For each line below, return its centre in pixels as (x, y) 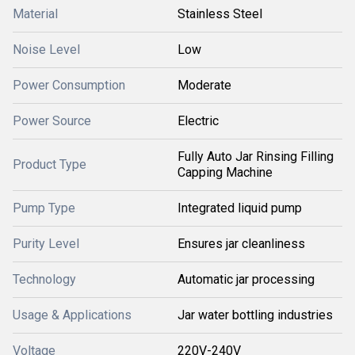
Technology (44, 279)
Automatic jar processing (246, 279)
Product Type (50, 164)
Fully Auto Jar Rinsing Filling (256, 157)
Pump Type (44, 208)
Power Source (52, 121)
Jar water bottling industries (255, 315)
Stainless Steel (220, 14)
